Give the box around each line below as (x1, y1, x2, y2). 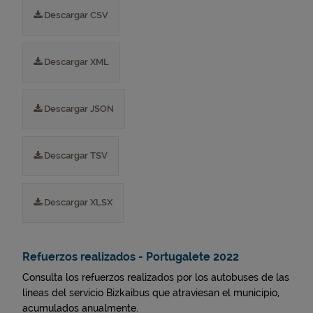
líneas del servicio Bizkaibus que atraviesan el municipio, (22, 287, 279, 298)
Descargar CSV (42, 10, 108, 20)
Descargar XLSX (42, 197, 112, 208)
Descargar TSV (42, 150, 108, 161)
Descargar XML (42, 57, 109, 67)
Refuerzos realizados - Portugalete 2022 (22, 250, 239, 263)
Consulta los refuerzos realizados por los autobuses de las (22, 272, 289, 283)
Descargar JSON (42, 103, 114, 114)
